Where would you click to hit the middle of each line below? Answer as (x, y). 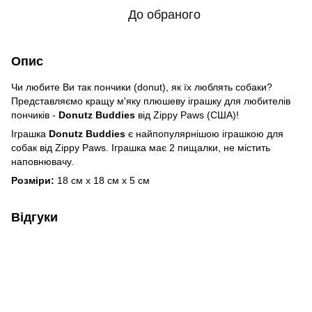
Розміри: (33, 180)
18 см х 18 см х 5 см (102, 180)
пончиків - (35, 115)
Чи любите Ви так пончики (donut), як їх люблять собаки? (142, 87)
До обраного (164, 14)
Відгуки (34, 217)
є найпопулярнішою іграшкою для (206, 133)
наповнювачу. (42, 161)
